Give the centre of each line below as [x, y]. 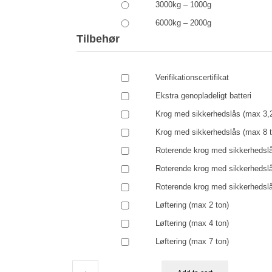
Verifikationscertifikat [192, 78]
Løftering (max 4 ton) [192, 223]
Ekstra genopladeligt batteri [204, 96]
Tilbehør [98, 39]
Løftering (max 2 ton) [192, 205]
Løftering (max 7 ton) [192, 242]
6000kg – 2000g [184, 23]
